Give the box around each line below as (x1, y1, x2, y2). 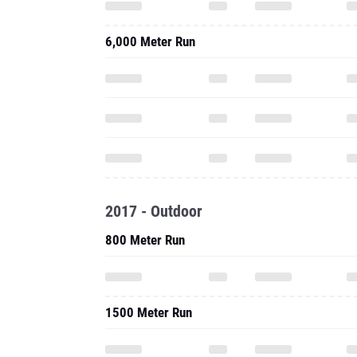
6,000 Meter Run (105, 33, 195, 49)
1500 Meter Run (105, 304, 192, 320)
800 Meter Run (105, 232, 185, 248)
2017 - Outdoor (105, 202, 202, 221)
